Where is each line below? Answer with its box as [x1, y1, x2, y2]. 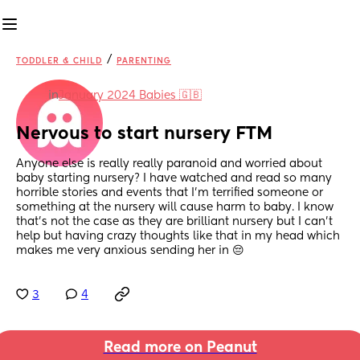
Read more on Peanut [103, 341, 257, 356]
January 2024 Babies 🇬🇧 [59, 90, 202, 101]
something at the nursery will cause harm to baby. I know [16, 202, 333, 214]
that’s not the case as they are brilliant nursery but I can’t [16, 216, 333, 228]
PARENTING [117, 57, 171, 65]
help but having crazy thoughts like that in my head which [16, 231, 340, 243]
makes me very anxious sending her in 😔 [16, 245, 244, 257]
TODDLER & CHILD [16, 57, 102, 65]
